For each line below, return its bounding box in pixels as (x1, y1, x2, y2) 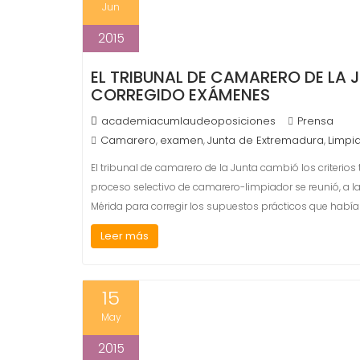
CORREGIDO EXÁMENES (91, 84, 270, 106)
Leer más (100, 228, 149, 243)
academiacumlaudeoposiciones (101, 113, 276, 129)
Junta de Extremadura (207, 133, 324, 148)
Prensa (297, 113, 333, 129)
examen (160, 133, 203, 148)
